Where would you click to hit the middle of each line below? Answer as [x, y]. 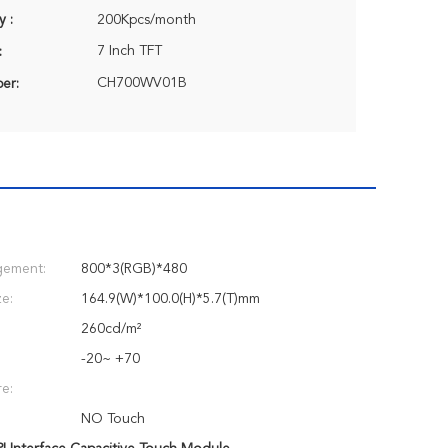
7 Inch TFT [129, 51]
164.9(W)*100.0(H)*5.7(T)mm [170, 299]
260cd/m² [111, 329]
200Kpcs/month [146, 20]
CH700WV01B [142, 83]
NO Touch [113, 419]
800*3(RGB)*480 [134, 269]
